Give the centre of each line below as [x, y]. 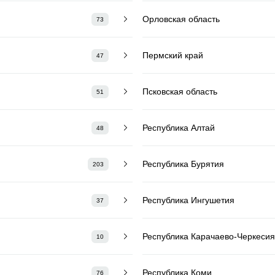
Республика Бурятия [183, 164]
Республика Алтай [179, 127]
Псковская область [180, 91]
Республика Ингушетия [188, 200]
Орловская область [181, 19]
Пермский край [173, 55]
